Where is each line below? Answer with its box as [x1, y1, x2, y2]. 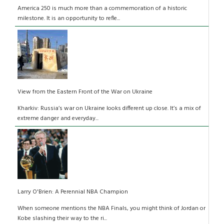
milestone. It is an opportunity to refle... [17, 13, 120, 24]
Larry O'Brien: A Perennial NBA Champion [17, 187, 131, 197]
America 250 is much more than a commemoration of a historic [17, 3, 187, 14]
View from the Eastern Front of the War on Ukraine [17, 87, 152, 97]
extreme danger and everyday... [17, 113, 98, 124]
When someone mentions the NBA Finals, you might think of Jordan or [17, 203, 205, 214]
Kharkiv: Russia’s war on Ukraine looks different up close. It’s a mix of [17, 103, 201, 114]
